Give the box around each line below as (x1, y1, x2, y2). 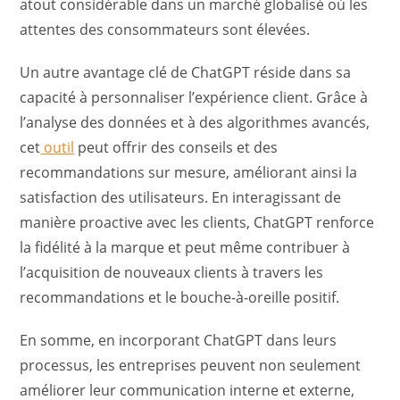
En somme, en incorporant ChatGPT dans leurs (20, 330, 337, 350)
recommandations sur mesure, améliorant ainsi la (20, 162, 358, 182)
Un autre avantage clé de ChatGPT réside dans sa (20, 62, 352, 82)
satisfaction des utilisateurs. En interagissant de (20, 187, 342, 207)
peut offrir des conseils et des (74, 137, 279, 157)
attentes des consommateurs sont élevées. (20, 20, 311, 39)
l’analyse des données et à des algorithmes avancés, (20, 112, 371, 132)
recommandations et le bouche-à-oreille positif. (20, 287, 340, 307)
